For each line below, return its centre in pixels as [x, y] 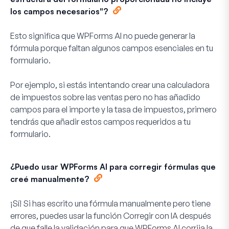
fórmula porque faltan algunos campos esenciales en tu [112, 48]
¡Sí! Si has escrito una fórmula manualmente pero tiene [110, 203]
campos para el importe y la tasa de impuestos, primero [113, 109]
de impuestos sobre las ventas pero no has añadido [105, 97]
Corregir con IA [151, 215]
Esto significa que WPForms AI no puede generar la [103, 36]
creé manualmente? [50, 179]
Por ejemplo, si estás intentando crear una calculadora [110, 85]
